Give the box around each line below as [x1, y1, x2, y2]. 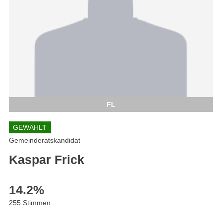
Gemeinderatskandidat [9, 136, 80, 145]
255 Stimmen [9, 199, 51, 207]
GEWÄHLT [13, 123, 47, 131]
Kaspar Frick [9, 153, 84, 167]
